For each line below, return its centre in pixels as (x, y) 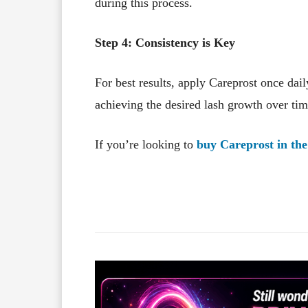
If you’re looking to (146, 144)
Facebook (228, 197)
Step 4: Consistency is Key (165, 42)
